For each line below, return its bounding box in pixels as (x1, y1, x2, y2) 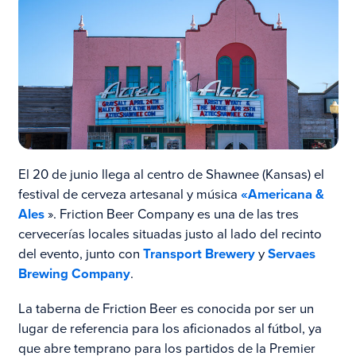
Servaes (267, 244, 315, 264)
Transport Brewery (142, 244, 255, 264)
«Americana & (240, 184, 324, 204)
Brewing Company (17, 264, 130, 284)
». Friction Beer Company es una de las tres (44, 204, 299, 224)
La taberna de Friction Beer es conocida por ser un (17, 298, 314, 319)
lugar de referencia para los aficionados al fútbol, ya (17, 318, 322, 339)
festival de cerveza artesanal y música (17, 184, 241, 204)
